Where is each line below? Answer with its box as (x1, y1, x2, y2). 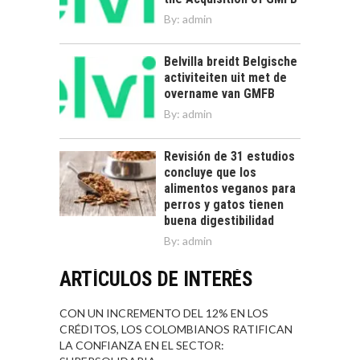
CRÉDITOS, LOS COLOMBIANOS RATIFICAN (59, 322, 292, 337)
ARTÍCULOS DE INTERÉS (59, 268, 253, 292)
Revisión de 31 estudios (164, 149, 295, 165)
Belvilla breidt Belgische (164, 54, 297, 70)
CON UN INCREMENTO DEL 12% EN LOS (59, 306, 268, 321)
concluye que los (164, 165, 256, 181)
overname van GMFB (164, 86, 275, 102)
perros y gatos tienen (164, 197, 284, 213)
